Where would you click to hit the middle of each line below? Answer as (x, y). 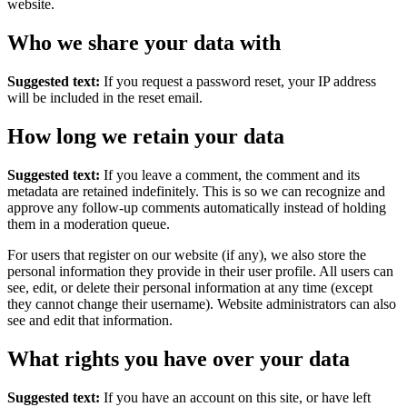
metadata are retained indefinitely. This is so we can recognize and (196, 191)
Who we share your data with (144, 43)
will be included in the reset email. (105, 98)
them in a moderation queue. (89, 223)
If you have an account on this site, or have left (237, 397)
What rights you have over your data (179, 358)
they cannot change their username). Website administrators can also (202, 303)
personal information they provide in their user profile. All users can (200, 271)
